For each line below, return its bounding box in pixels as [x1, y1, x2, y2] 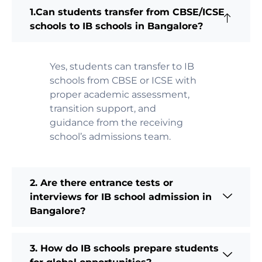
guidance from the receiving [50, 116, 183, 128]
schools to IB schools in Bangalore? [30, 20, 203, 32]
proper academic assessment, [50, 88, 189, 100]
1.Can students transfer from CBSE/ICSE [30, 6, 225, 18]
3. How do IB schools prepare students [30, 242, 219, 254]
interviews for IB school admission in [30, 191, 212, 202]
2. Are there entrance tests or [30, 177, 173, 188]
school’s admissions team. [50, 130, 171, 142]
